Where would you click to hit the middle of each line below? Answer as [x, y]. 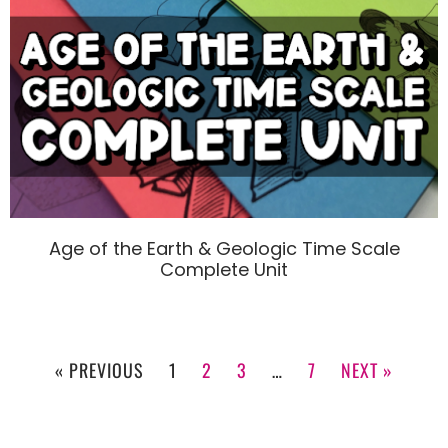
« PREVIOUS [99, 370]
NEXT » [367, 370]
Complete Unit [224, 270]
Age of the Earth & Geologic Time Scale [224, 249]
